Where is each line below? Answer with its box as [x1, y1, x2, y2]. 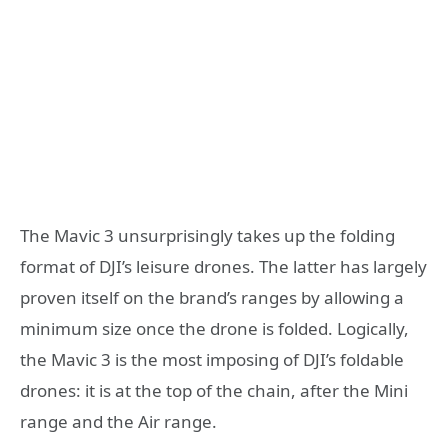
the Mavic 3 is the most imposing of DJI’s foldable [20, 347, 404, 371]
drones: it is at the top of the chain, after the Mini [20, 378, 408, 402]
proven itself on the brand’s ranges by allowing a [20, 285, 404, 309]
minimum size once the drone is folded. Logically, [20, 316, 409, 340]
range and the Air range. [20, 409, 217, 433]
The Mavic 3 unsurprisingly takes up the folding [20, 223, 395, 247]
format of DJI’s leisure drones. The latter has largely [20, 254, 427, 278]
